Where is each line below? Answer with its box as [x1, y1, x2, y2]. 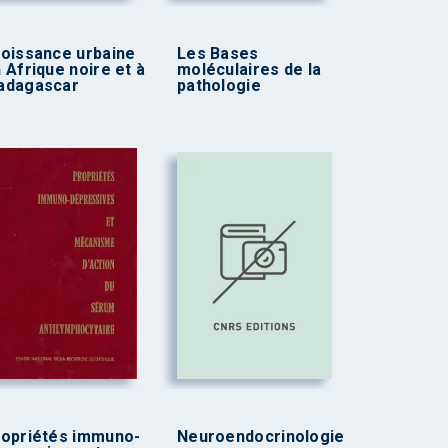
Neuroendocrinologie [176, 426, 345, 446]
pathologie [176, 75, 261, 95]
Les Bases [176, 43, 259, 63]
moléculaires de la [176, 59, 322, 79]
